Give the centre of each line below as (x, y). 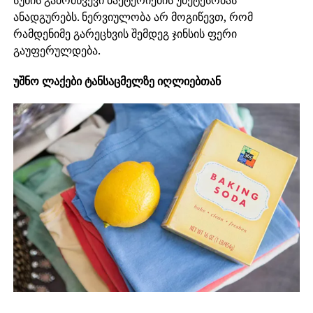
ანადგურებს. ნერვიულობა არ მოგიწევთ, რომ (133, 16)
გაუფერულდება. (57, 50)
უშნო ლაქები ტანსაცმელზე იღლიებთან (117, 81)
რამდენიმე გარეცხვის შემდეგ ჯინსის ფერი (125, 33)
